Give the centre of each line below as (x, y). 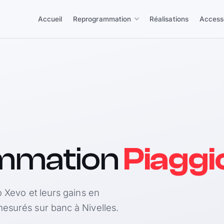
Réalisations (169, 19)
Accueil (50, 19)
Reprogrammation (102, 19)
